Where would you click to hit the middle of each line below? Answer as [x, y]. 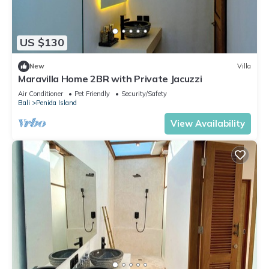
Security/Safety [144, 93]
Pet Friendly [92, 93]
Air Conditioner [41, 93]
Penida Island [56, 102]
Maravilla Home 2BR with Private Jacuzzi [110, 78]
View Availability [208, 123]
